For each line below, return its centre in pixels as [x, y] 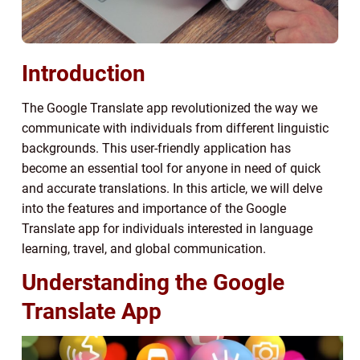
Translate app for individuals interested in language [167, 228]
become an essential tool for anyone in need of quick [171, 168]
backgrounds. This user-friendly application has [156, 148]
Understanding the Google [153, 282]
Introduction [84, 73]
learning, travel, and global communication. [144, 248]
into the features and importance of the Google [154, 208]
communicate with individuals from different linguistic [175, 128]
